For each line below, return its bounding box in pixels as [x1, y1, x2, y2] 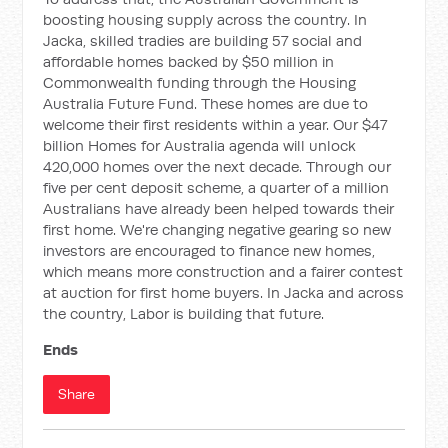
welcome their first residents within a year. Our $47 [43, 115, 388, 134]
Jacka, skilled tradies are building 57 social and [43, 31, 363, 50]
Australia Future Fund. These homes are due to [43, 94, 369, 113]
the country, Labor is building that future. [43, 304, 325, 323]
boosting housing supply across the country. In [43, 10, 368, 29]
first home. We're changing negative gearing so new [43, 220, 392, 239]
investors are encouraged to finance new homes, [43, 241, 376, 260]
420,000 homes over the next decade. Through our [43, 157, 392, 176]
